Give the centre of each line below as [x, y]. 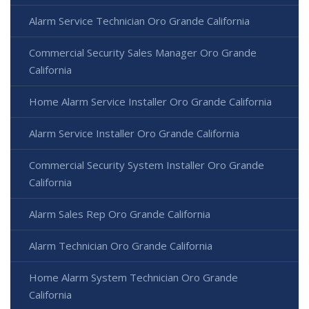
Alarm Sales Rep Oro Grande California [120, 214]
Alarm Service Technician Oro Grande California [139, 21]
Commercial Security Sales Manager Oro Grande [143, 53]
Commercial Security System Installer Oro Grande [147, 165]
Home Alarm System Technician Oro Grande [133, 278]
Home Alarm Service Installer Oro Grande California [150, 102]
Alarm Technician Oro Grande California [121, 246]
